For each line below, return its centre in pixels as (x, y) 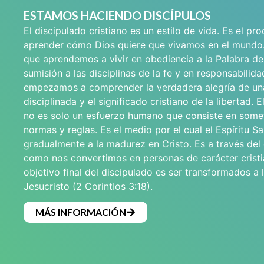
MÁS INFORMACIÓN (81, 212)
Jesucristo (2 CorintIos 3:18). (88, 186)
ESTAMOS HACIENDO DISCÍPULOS (117, 15)
